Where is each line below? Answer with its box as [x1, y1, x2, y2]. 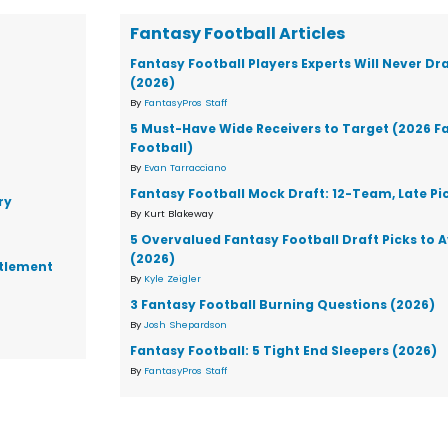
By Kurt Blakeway [130, 207, 214, 220]
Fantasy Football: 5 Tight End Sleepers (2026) [130, 342, 438, 359]
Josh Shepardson [144, 318, 228, 331]
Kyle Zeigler [144, 272, 202, 285]
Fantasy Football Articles [130, 22, 346, 45]
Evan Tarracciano [144, 161, 227, 174]
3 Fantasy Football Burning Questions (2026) [130, 296, 436, 313]
